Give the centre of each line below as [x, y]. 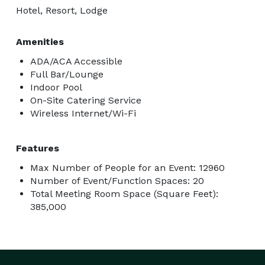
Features [38, 148]
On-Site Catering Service [86, 100]
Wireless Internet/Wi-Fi [83, 113]
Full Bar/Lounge [67, 74]
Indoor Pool [56, 87]
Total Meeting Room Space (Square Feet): [124, 193]
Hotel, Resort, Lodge [62, 10]
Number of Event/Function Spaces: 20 [117, 180]
